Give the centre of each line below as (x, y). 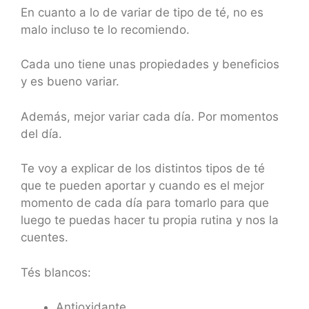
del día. (41, 133)
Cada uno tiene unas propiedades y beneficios (150, 64)
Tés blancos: (56, 272)
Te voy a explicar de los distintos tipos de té (143, 169)
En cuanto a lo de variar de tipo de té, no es (142, 12)
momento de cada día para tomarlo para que (145, 203)
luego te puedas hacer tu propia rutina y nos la (150, 220)
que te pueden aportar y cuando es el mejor (142, 186)
